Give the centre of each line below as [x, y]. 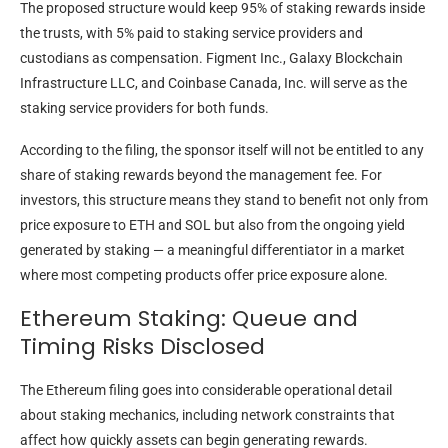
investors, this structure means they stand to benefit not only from [224, 200]
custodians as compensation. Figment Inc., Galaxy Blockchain [211, 58]
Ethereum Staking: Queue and [189, 319]
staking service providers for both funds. [144, 108]
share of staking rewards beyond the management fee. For [201, 175]
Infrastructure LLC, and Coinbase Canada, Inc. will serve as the [213, 83]
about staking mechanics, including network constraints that [207, 415]
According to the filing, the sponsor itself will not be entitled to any [222, 150]
